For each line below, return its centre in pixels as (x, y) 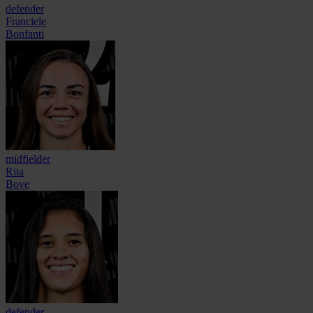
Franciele (26, 22)
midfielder (28, 159)
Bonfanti (25, 34)
